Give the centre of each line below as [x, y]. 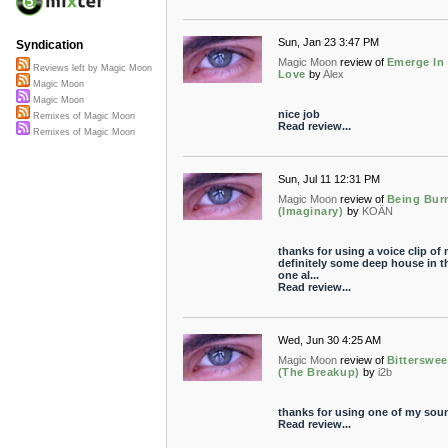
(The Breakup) [318, 372]
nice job [298, 114]
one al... [298, 275]
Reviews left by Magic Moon [91, 68]
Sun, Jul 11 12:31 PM [328, 179]
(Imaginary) [310, 211]
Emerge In [415, 62]
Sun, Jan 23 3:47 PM [328, 42]
